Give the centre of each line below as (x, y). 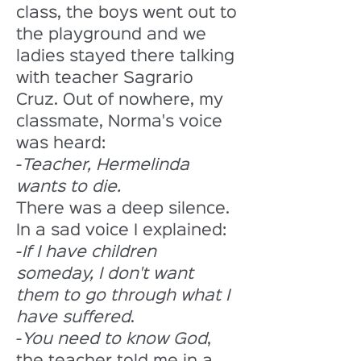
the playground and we (114, 35)
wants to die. (71, 187)
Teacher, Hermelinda (108, 165)
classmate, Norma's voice (122, 122)
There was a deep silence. (125, 209)
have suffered (73, 317)
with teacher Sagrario (107, 78)
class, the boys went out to (129, 13)
